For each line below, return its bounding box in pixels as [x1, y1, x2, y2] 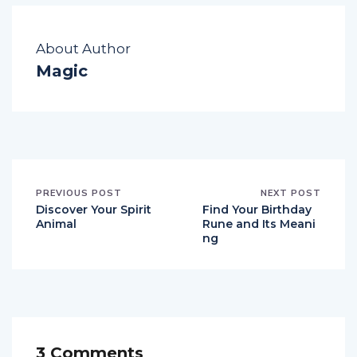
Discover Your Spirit [36, 202, 151, 217]
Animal [36, 216, 76, 231]
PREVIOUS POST [36, 186, 122, 198]
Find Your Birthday [202, 202, 312, 217]
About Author [36, 40, 131, 57]
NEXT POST [261, 186, 321, 198]
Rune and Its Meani [202, 216, 316, 231]
